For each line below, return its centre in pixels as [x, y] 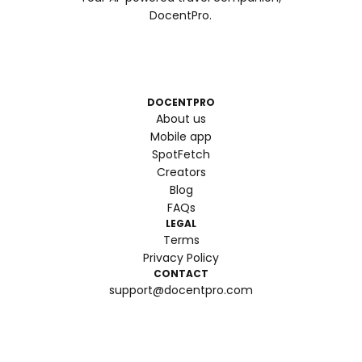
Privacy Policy [181, 258]
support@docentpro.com [181, 290]
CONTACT [181, 274]
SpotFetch [181, 154]
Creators [181, 172]
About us [181, 119]
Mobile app [181, 137]
